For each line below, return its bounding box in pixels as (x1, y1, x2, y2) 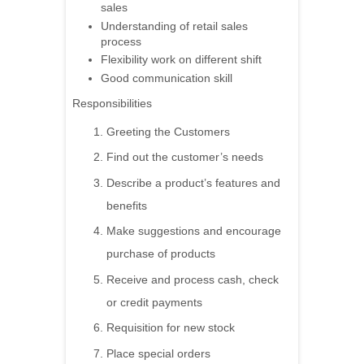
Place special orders (106, 346, 210, 360)
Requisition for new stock (106, 321, 235, 335)
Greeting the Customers (106, 124, 230, 138)
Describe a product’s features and (106, 175, 280, 189)
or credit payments (106, 295, 202, 309)
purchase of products (106, 247, 215, 261)
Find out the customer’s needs (106, 150, 263, 164)
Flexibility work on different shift (101, 53, 262, 67)
